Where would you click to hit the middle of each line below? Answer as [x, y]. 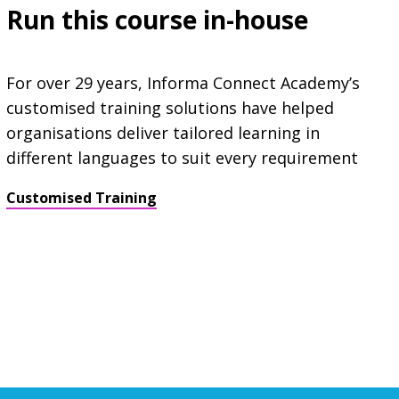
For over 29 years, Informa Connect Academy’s [183, 82]
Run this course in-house [157, 19]
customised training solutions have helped [170, 107]
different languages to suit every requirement [182, 157]
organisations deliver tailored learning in [163, 132]
